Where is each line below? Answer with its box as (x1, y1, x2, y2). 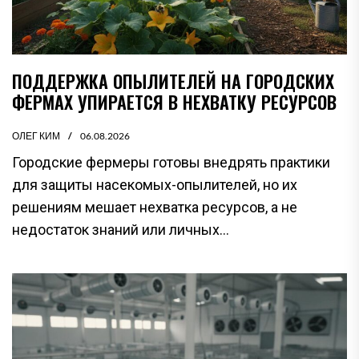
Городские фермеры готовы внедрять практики (12, 153, 330, 171)
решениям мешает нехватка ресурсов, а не (12, 198, 297, 216)
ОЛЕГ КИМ (12, 129, 60, 142)
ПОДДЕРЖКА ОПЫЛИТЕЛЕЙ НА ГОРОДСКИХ (12, 67, 334, 94)
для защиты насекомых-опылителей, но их (12, 175, 297, 193)
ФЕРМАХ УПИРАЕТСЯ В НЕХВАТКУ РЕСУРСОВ (12, 88, 337, 115)
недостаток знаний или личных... (12, 220, 229, 238)
